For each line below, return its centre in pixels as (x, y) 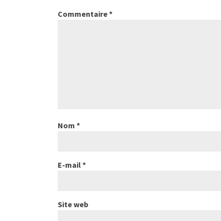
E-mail (70, 165)
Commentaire (83, 14)
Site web (73, 204)
